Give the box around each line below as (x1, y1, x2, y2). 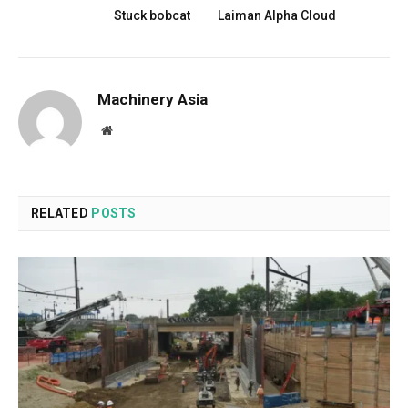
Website (111, 122, 152, 136)
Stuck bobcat (114, 7, 190, 23)
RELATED (31, 205, 92, 220)
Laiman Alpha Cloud (218, 7, 336, 23)
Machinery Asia (97, 89, 208, 108)
